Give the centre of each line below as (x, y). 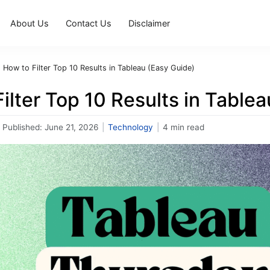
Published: (24, 127)
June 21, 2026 (71, 127)
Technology (130, 127)
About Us (30, 23)
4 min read (184, 127)
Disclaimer (149, 23)
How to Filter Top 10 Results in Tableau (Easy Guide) (99, 68)
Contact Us (89, 23)
